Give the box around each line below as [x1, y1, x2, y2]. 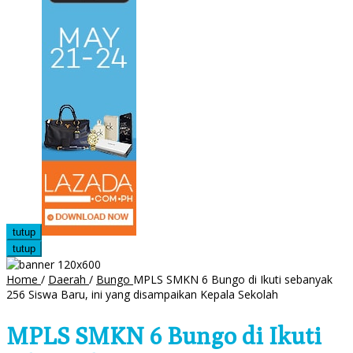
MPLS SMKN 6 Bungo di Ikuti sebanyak [133, 272, 333, 288]
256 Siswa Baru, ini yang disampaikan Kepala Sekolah [6, 287, 278, 303]
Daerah [48, 272, 86, 288]
